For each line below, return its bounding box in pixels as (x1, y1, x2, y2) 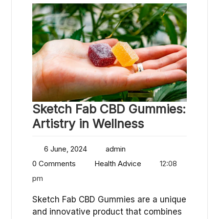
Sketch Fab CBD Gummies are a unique (32, 194, 186, 204)
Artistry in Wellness (32, 116, 144, 131)
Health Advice (94, 158, 141, 168)
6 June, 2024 (44, 144, 87, 153)
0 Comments (32, 158, 76, 168)
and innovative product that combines (32, 206, 182, 217)
